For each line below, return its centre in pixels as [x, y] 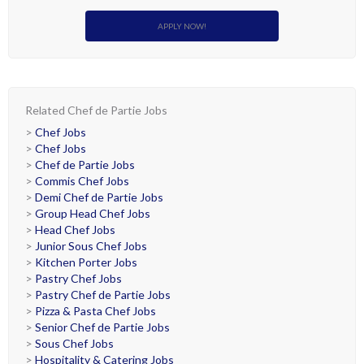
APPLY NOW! [182, 26]
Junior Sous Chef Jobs [91, 246]
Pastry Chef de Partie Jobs [103, 295]
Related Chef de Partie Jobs [96, 110]
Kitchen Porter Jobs [86, 262]
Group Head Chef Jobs [93, 213]
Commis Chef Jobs [82, 181]
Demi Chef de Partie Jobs [99, 197]
